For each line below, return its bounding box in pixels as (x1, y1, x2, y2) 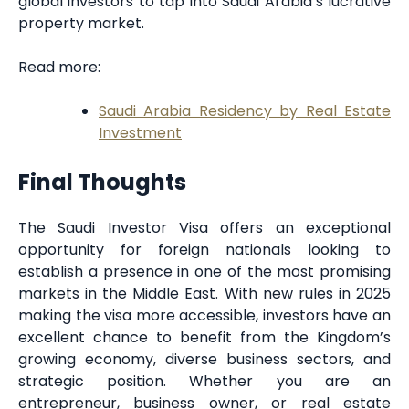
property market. (18, 13, 144, 35)
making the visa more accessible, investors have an (18, 305, 391, 327)
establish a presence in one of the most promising (18, 261, 391, 283)
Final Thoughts (18, 167, 186, 198)
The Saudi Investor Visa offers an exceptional (18, 217, 391, 239)
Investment (99, 122, 182, 144)
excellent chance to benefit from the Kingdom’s (18, 327, 391, 349)
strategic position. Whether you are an (18, 371, 391, 393)
